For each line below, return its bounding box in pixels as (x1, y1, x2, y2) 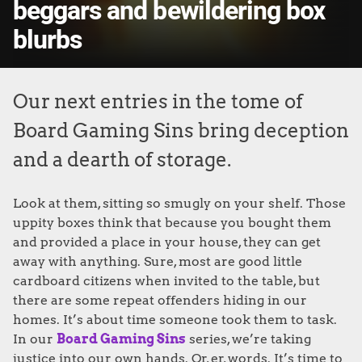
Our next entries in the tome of (13, 90, 303, 113)
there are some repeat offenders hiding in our (13, 293, 307, 308)
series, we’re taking (186, 331, 311, 347)
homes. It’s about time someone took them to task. (13, 312, 337, 327)
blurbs (13, 21, 82, 59)
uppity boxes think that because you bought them (13, 215, 331, 230)
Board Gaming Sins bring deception (13, 119, 349, 142)
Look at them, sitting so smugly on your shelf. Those (13, 196, 346, 211)
